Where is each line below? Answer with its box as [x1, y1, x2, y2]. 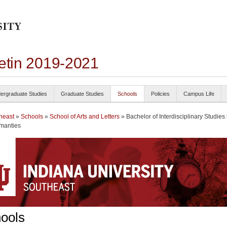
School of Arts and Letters [50, 113, 120, 120]
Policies [151, 91, 170, 97]
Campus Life [183, 91, 214, 97]
